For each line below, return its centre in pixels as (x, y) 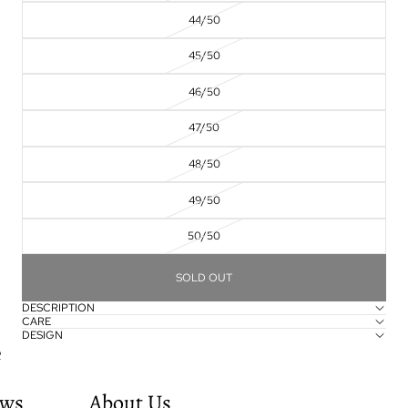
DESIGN (42, 336)
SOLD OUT (204, 277)
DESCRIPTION (58, 308)
